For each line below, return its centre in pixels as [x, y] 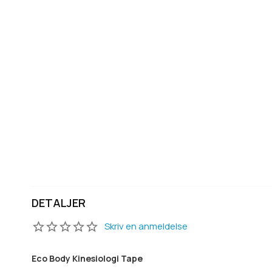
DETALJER [59, 203]
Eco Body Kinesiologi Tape [87, 259]
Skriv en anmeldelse [146, 226]
